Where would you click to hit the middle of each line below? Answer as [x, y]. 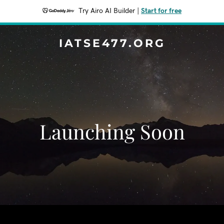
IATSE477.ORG [112, 43]
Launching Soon [112, 131]
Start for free [161, 11]
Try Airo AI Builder [107, 11]
